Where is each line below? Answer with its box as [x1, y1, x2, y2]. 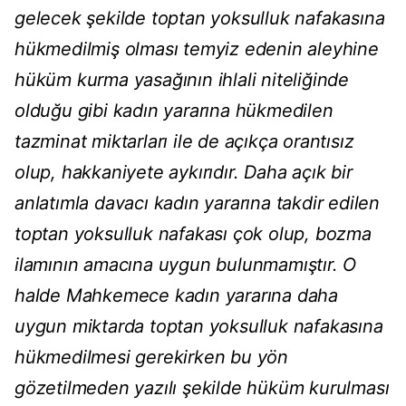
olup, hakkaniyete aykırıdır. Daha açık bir [14, 161, 353, 184]
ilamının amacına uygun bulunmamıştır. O [14, 254, 357, 276]
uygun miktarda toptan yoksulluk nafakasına [14, 315, 383, 338]
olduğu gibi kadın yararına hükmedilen [14, 100, 333, 122]
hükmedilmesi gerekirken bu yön [14, 346, 288, 369]
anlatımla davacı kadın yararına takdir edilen [14, 192, 380, 215]
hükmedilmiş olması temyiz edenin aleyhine [14, 38, 379, 61]
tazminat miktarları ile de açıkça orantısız [14, 130, 354, 153]
